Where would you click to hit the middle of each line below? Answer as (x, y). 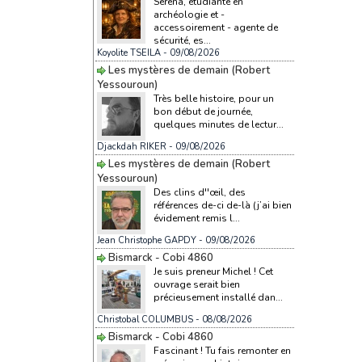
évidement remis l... (196, 218)
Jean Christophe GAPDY (146, 240)
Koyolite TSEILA (128, 53)
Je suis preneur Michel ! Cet (213, 271)
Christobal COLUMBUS (145, 319)
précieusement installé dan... (218, 297)
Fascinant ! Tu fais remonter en (222, 350)
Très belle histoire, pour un (213, 98)
